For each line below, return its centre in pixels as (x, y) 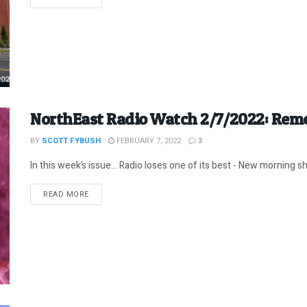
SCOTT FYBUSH (71, 141)
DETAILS (104, 194)
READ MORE (66, 195)
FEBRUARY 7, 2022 (148, 141)
